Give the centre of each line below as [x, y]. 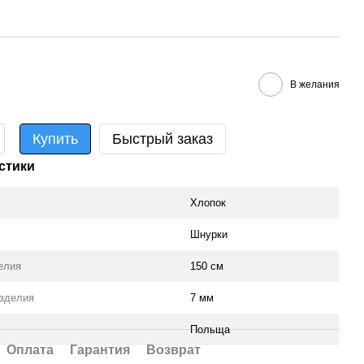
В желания [314, 84]
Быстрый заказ [163, 139]
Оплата [30, 350]
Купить [56, 139]
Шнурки [209, 234]
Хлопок [208, 203]
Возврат [174, 350]
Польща [210, 329]
